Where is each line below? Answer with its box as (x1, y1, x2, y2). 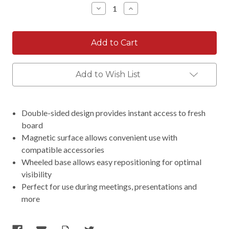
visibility (21, 169, 52, 179)
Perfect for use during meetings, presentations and (21, 181, 197, 191)
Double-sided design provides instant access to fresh (21, 107, 206, 118)
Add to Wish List (75, 69, 141, 79)
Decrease (94, 3, 133, 13)
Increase (126, 3, 162, 13)
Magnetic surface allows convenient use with (21, 132, 178, 142)
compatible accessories (21, 144, 105, 154)
